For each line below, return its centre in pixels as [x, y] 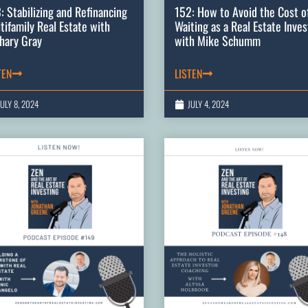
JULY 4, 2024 [208, 104]
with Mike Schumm [218, 41]
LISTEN [188, 74]
